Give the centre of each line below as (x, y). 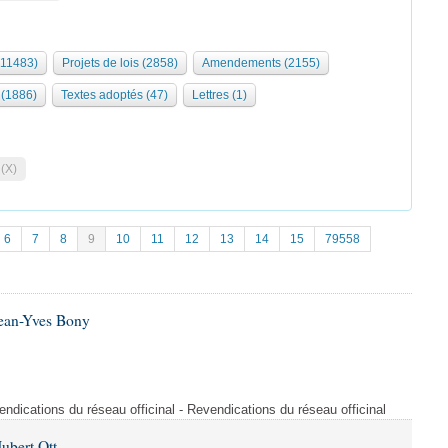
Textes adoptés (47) (114, 95)
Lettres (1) (219, 95)
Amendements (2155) (261, 63)
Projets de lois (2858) (120, 63)
